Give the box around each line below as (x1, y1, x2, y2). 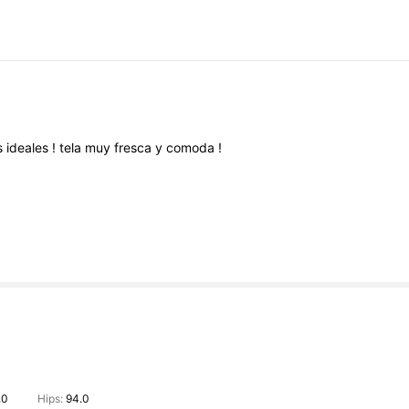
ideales (6, 140, 52, 156)
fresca (114, 140, 155, 156)
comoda (166, 140, 218, 156)
